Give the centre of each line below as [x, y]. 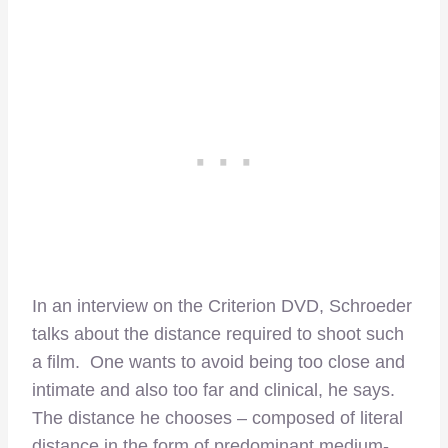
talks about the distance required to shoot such [218, 334]
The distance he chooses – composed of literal [217, 418]
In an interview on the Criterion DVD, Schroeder [222, 306]
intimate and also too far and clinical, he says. [216, 390]
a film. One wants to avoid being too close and [218, 362]
